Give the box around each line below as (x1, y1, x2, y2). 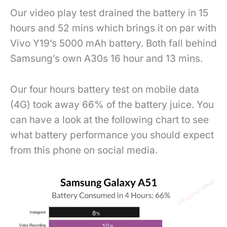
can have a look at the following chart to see (10, 113, 209, 126)
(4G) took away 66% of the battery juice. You (10, 98, 214, 110)
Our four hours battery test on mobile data (10, 83, 199, 95)
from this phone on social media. (10, 144, 158, 156)
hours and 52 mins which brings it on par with (10, 22, 216, 34)
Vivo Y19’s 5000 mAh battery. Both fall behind (10, 37, 217, 50)
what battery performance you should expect (10, 129, 214, 141)
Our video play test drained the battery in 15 (10, 7, 208, 19)
